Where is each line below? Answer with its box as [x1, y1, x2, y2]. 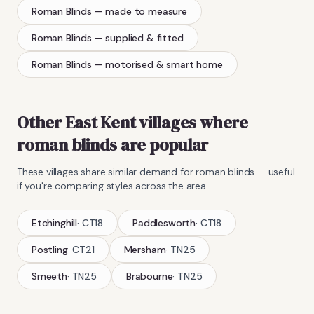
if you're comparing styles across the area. [17, 179, 208, 192]
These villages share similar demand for [17, 165, 196, 178]
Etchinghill [32, 216, 78, 229]
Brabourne [125, 269, 173, 282]
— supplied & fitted [94, 31, 184, 44]
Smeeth [32, 269, 67, 282]
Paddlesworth [132, 216, 196, 229]
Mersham [123, 243, 166, 256]
